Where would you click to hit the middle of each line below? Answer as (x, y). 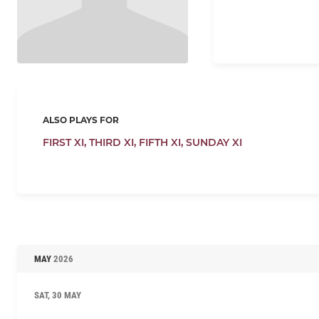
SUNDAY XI (214, 142)
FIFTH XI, (162, 142)
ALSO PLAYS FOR (81, 120)
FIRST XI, (66, 142)
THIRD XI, (114, 142)
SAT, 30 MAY (58, 295)
